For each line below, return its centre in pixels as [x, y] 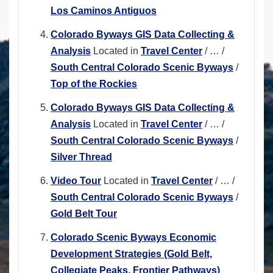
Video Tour [76, 181]
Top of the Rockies [94, 84]
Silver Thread [81, 157]
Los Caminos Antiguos [104, 11]
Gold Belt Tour [84, 214]
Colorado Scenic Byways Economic [133, 238]
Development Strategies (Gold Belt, [131, 254]
